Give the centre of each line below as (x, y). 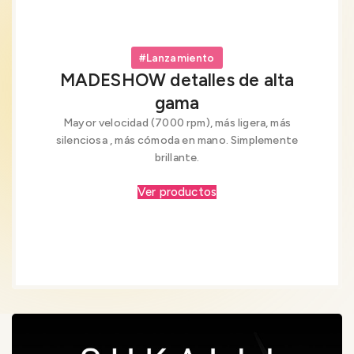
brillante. (177, 157)
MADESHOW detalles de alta (177, 80)
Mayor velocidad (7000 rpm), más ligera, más (177, 122)
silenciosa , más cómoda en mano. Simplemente (177, 140)
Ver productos (177, 192)
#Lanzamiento (177, 57)
